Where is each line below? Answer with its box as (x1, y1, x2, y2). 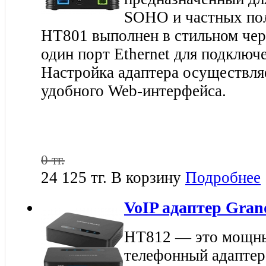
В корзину (111, 168, 181, 186)
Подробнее (185, 168, 261, 186)
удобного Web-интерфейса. (41, 81, 226, 100)
